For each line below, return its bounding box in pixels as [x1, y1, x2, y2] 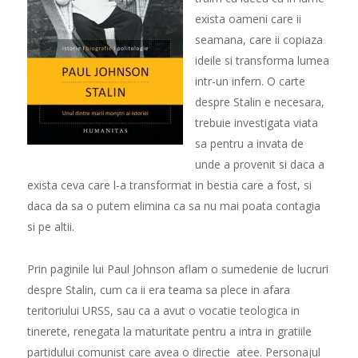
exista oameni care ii [194, 11, 301, 27]
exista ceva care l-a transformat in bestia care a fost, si [26, 177, 312, 193]
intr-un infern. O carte [194, 74, 305, 89]
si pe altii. [26, 219, 74, 235]
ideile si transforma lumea [194, 53, 329, 69]
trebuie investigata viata [194, 115, 318, 131]
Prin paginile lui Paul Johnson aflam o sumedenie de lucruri [26, 261, 328, 277]
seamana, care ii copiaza [194, 32, 323, 48]
